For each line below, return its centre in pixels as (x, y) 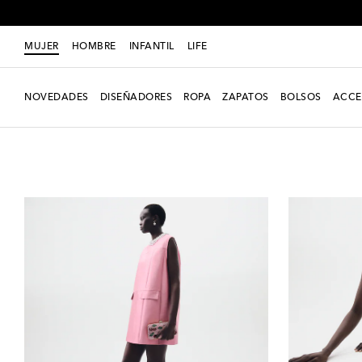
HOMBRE (94, 46)
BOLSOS (301, 97)
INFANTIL (152, 46)
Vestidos (114, 123)
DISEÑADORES (136, 97)
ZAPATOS (246, 97)
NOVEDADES (57, 97)
